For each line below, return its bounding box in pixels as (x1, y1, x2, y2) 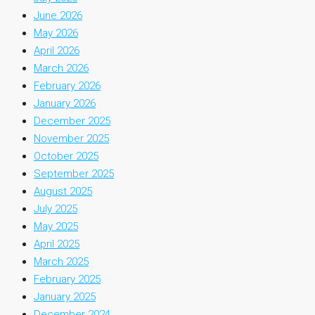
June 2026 (34, 8, 82, 22)
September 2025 (34, 167, 114, 180)
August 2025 (34, 184, 92, 198)
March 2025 (34, 255, 89, 268)
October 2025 (34, 149, 98, 162)
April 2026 (34, 44, 79, 57)
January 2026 (34, 96, 96, 110)
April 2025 (34, 237, 79, 250)
